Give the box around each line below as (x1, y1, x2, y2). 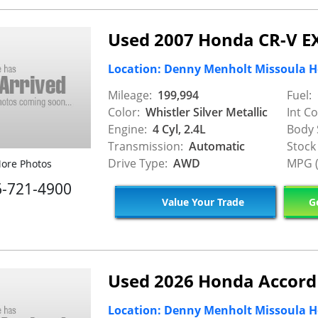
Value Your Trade (158, 195, 244, 209)
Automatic (186, 138, 245, 154)
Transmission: (108, 138, 183, 154)
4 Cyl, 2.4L (150, 121, 206, 137)
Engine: (108, 121, 147, 137)
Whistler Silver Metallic (143, 104, 268, 120)
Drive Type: (108, 155, 168, 171)
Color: (108, 104, 140, 120)
